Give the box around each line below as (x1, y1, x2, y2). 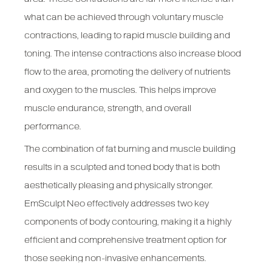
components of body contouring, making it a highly (24, 217, 232, 227)
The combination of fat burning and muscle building (24, 144, 236, 154)
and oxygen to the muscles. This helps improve (24, 85, 217, 95)
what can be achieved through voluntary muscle (24, 12, 224, 22)
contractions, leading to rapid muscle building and (24, 30, 231, 41)
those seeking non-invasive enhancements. (24, 253, 207, 263)
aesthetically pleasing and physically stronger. (24, 180, 214, 191)
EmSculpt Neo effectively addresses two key (24, 199, 209, 209)
